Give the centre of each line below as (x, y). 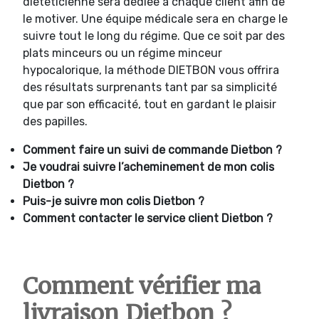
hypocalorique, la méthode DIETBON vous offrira (151, 70)
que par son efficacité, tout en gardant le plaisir (150, 104)
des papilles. (55, 121)
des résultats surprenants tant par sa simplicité (150, 87)
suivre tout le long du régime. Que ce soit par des (154, 36)
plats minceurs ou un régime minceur (122, 53)
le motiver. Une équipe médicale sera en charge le (155, 19)
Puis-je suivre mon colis (88, 201)
